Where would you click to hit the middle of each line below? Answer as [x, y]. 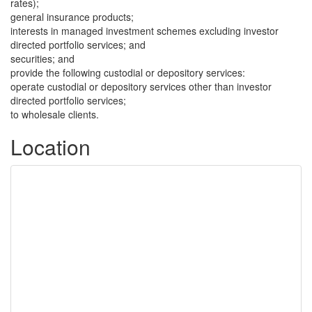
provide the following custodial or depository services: [128, 72]
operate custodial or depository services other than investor [141, 86]
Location [50, 147]
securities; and [42, 58]
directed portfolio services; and [78, 45]
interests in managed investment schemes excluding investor [145, 31]
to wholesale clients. [55, 114]
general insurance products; [72, 17]
